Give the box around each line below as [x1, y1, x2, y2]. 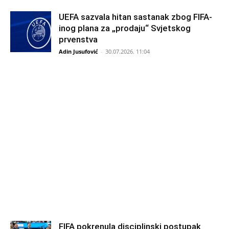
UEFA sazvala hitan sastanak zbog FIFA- [59, 11, 212, 22]
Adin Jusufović [59, 47, 98, 55]
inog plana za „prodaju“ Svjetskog [59, 22, 191, 33]
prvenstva [59, 34, 98, 44]
